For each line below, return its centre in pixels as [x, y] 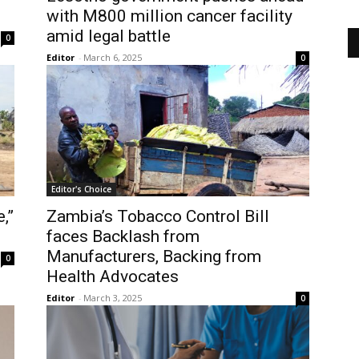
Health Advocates [113, 276]
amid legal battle [111, 36]
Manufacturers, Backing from [154, 256]
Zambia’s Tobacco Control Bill [158, 216]
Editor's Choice [81, 189]
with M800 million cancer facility [169, 16]
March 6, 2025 [113, 57]
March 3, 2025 [113, 298]
